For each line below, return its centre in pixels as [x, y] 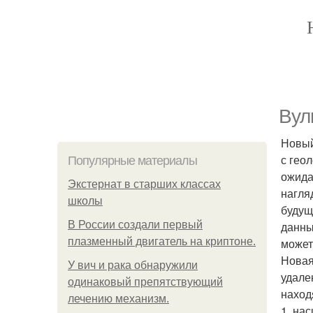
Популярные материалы [132, 161]
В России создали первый [135, 225]
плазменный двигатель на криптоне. [162, 241]
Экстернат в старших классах [144, 184]
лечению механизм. [118, 299]
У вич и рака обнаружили [133, 265]
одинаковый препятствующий [145, 282]
